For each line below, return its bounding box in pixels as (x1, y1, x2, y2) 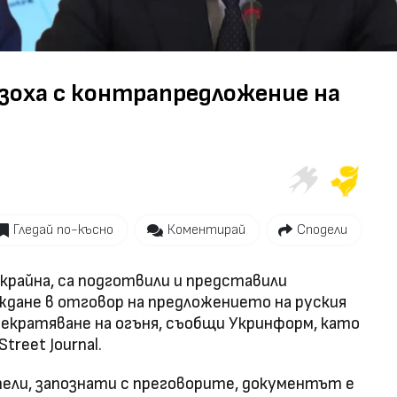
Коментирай (167, 221, 245, 238)
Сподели (297, 221, 347, 238)
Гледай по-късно (13, 221, 113, 238)
